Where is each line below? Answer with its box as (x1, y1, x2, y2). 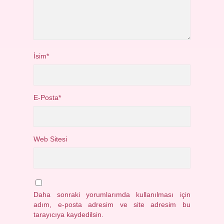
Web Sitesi (33, 135, 67, 143)
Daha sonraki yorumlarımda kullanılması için (33, 191, 190, 198)
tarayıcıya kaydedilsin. (33, 211, 104, 218)
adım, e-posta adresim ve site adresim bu (33, 201, 190, 208)
